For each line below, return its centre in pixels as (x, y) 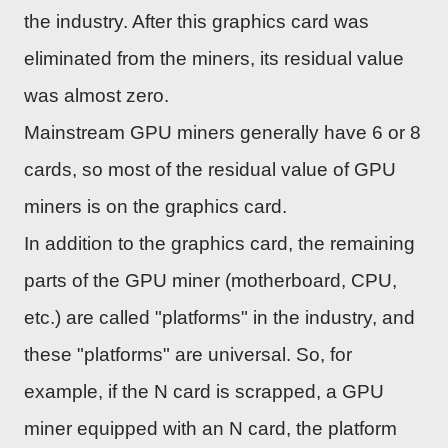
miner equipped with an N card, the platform (210, 428)
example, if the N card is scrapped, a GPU (204, 391)
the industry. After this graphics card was (196, 21)
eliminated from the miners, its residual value (214, 58)
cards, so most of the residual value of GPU (210, 169)
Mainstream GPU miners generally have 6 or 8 (222, 132)
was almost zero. (96, 95)
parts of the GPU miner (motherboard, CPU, (210, 280)
